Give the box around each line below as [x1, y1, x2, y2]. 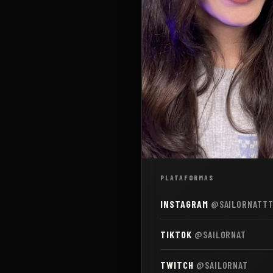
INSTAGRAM [160, 197, 208, 210]
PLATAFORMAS [160, 173, 214, 182]
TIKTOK [160, 228, 192, 240]
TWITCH [160, 258, 194, 271]
